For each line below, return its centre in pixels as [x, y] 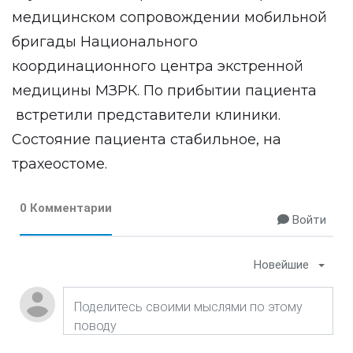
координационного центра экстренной [158, 66]
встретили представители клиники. [146, 115]
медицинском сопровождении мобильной [169, 17]
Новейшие [281, 265]
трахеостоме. [59, 164]
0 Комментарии [66, 208]
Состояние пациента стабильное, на [147, 139]
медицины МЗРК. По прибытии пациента [164, 91]
